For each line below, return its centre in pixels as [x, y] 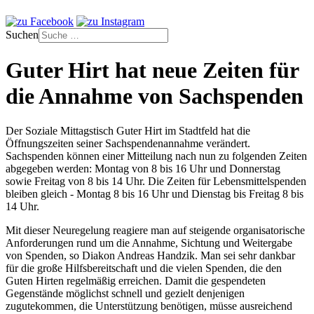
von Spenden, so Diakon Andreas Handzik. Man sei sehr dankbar [150, 255]
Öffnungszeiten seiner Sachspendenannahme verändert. [128, 143]
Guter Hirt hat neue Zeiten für [152, 70]
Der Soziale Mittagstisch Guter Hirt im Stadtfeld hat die [128, 130]
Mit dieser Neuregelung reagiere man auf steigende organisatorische [155, 230]
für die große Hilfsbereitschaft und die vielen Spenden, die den [144, 268]
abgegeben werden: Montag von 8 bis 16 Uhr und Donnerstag [143, 168]
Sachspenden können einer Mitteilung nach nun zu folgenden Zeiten [156, 156]
